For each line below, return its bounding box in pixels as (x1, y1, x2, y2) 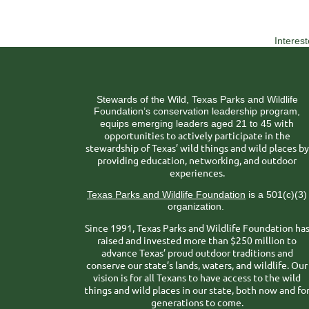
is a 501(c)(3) (246, 189, 307, 200)
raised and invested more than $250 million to (97, 234, 297, 246)
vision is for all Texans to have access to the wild (93, 271, 301, 283)
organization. (167, 201, 227, 212)
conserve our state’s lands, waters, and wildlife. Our (86, 259, 308, 271)
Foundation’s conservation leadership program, (94, 106, 300, 117)
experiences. (169, 166, 225, 179)
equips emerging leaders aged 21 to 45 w (100, 118, 281, 129)
